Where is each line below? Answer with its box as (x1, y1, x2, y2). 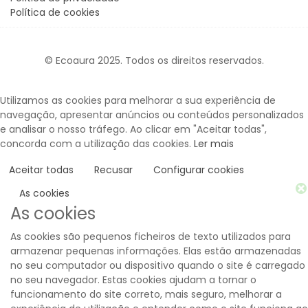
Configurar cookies (153, 163, 244, 177)
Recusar (94, 163, 133, 177)
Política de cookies (10, 5, 100, 19)
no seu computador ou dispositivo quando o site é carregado (10, 258, 305, 272)
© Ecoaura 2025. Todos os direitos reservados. (44, 54, 264, 67)
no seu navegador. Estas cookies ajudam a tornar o (10, 273, 256, 287)
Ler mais (194, 137, 234, 151)
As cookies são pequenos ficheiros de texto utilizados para (10, 230, 291, 243)
